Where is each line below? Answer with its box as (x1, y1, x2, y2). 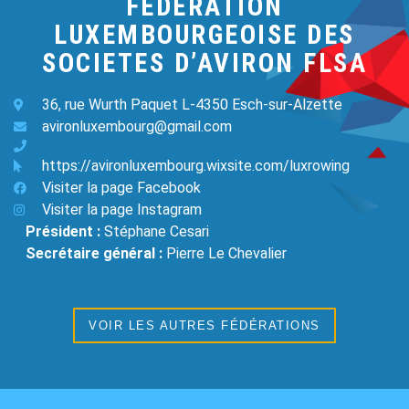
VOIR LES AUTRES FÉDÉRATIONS (89, 319, 320, 332)
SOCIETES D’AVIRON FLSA (42, 47, 367, 79)
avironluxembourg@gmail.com (41, 118, 232, 135)
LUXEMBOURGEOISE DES (54, 19, 355, 50)
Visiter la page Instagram (41, 201, 202, 218)
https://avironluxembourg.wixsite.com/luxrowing (41, 157, 350, 174)
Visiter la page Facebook (41, 179, 201, 196)
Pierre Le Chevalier (166, 245, 287, 262)
